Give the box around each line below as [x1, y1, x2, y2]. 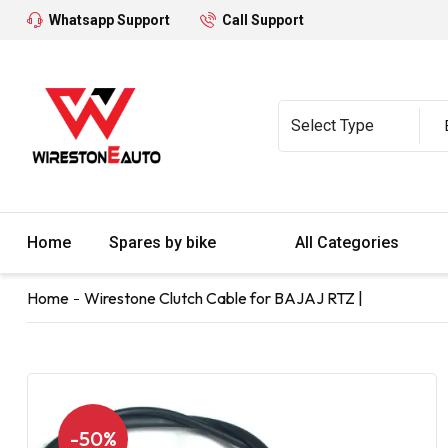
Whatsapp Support [49, 12, 170, 28]
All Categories [295, 232, 403, 252]
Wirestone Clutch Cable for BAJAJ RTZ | [84, 287, 363, 308]
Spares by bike [109, 232, 220, 252]
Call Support [222, 12, 304, 28]
